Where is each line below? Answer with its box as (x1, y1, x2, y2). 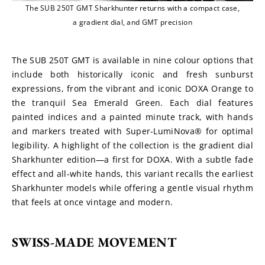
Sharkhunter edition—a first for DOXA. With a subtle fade (12, 154, 253, 165)
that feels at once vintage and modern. (12, 196, 173, 208)
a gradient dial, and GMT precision (73, 17, 192, 27)
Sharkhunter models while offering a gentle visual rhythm (12, 182, 253, 193)
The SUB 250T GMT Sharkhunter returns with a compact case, (25, 3, 240, 13)
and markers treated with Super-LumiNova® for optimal (12, 125, 253, 137)
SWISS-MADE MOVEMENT (12, 234, 177, 251)
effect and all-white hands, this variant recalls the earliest (12, 168, 253, 179)
